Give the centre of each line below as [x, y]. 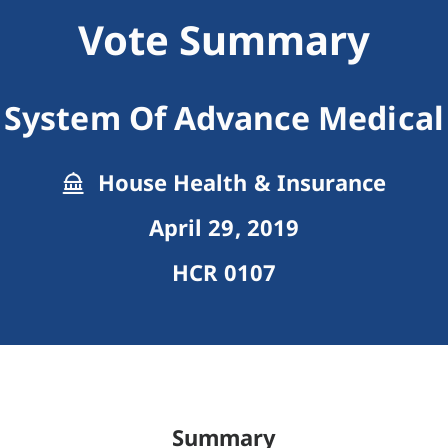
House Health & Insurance [239, 182]
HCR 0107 [224, 272]
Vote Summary [224, 40]
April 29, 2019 [224, 227]
